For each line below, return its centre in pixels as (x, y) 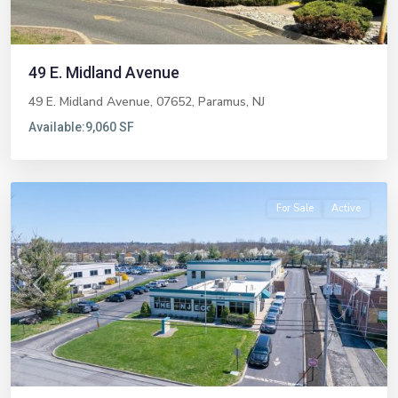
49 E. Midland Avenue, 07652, (113, 102)
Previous (62, 293)
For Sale (295, 208)
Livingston (57, 165)
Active (346, 208)
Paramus (222, 102)
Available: (57, 127)
